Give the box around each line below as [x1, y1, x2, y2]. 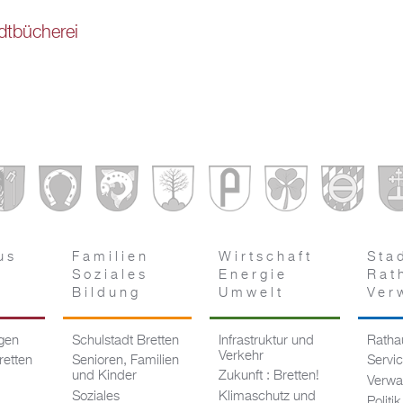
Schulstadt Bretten [72, 334, 180, 347]
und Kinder [72, 370, 138, 383]
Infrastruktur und [218, 334, 314, 347]
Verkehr [218, 349, 264, 363]
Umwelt [218, 286, 284, 300]
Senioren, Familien [72, 354, 180, 368]
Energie [218, 268, 288, 282]
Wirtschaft [218, 250, 313, 264]
